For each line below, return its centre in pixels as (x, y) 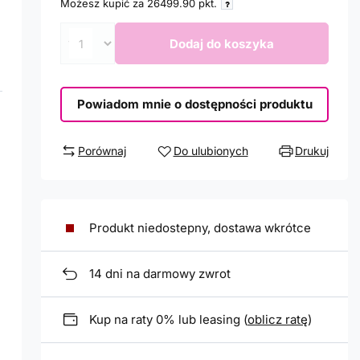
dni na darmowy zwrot (166, 274)
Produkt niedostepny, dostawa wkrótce (200, 228)
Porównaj (102, 151)
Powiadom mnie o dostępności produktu (194, 104)
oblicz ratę (278, 320)
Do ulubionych (211, 151)
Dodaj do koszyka (222, 43)
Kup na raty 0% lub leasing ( (168, 320)
